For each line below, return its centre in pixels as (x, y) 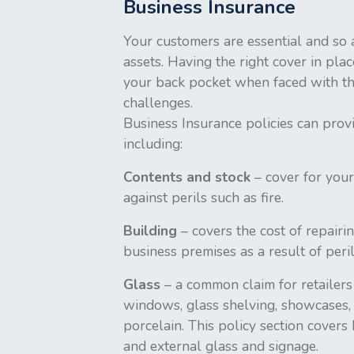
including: (153, 144)
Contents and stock (187, 177)
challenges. (158, 103)
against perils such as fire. (204, 198)
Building (151, 231)
